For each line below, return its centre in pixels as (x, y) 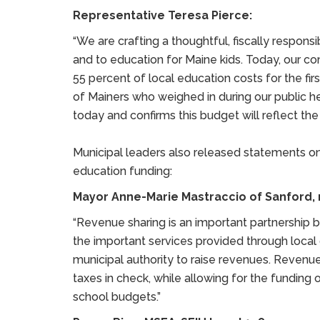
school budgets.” (118, 297)
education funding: (124, 171)
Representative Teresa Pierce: (164, 15)
